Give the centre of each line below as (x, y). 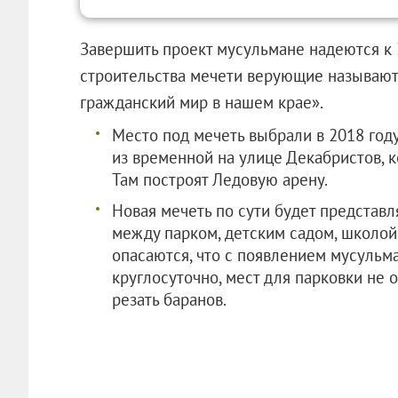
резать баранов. (169, 299)
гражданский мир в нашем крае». (201, 102)
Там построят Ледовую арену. (219, 179)
